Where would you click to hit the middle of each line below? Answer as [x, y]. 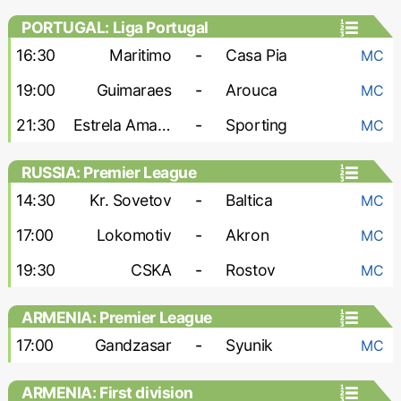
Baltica [249, 200]
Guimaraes [134, 90]
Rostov [251, 270]
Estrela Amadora [163, 125]
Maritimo [141, 55]
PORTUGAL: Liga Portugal [115, 27]
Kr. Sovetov [131, 200]
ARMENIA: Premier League [116, 317]
